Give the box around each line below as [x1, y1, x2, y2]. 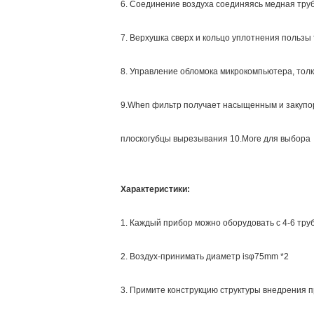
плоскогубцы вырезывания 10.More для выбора [121, 134, 310, 144]
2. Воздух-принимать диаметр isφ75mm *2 [121, 252, 289, 261]
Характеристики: [121, 184, 190, 194]
